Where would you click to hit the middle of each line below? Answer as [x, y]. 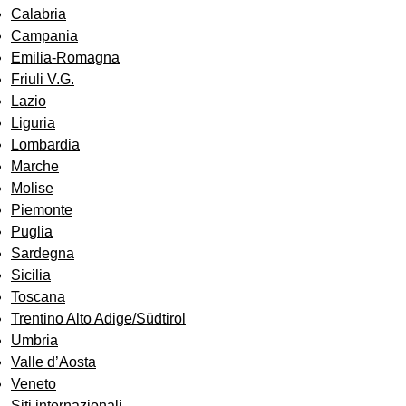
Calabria [39, 14]
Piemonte [42, 210]
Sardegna [43, 254]
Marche [35, 167]
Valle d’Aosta [53, 362]
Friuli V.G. [43, 80]
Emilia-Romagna [65, 58]
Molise [32, 188]
